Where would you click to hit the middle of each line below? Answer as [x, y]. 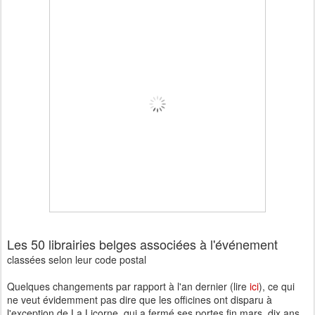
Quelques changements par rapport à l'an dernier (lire [128, 286]
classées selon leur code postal [77, 259]
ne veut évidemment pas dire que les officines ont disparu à [140, 300]
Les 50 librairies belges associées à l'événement [142, 244]
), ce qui [277, 286]
